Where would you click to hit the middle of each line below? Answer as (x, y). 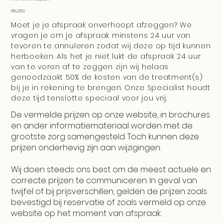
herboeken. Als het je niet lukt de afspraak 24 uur (106, 56)
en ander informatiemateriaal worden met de (102, 125)
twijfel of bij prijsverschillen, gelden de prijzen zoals (109, 191)
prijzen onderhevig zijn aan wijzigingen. (86, 147)
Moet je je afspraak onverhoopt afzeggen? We (102, 25)
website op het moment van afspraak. (86, 213)
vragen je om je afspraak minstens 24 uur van (101, 35)
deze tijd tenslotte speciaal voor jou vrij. (89, 98)
